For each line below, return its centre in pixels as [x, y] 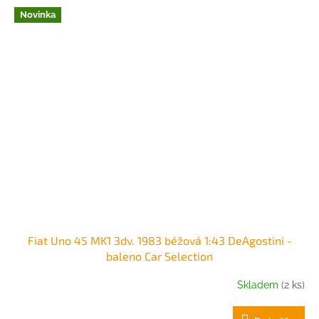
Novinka [38, 15]
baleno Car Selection [159, 256]
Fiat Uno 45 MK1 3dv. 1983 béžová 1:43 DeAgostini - [159, 240]
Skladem [259, 285]
